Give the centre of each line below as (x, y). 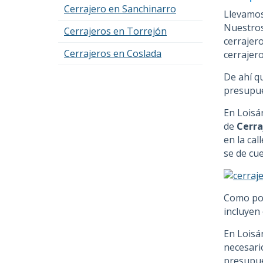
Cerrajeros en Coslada (113, 53)
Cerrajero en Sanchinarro (120, 9)
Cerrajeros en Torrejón (115, 31)
